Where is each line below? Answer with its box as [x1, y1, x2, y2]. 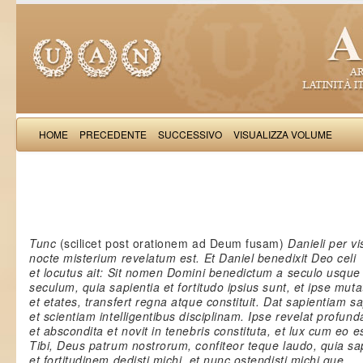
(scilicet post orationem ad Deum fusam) [59, 235, 284, 251]
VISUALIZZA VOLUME [233, 127, 332, 141]
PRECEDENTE [79, 127, 147, 141]
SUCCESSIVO [158, 127, 222, 141]
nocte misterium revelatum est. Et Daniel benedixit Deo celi [29, 250, 357, 266]
